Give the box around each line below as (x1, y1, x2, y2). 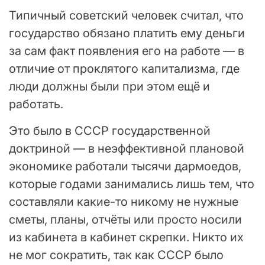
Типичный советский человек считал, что (9, 8, 244, 22)
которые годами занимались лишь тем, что (9, 176, 254, 191)
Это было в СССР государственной (9, 123, 211, 138)
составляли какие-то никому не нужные (9, 194, 238, 209)
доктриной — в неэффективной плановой (9, 141, 244, 156)
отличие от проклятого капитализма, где (9, 61, 240, 76)
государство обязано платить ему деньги (9, 25, 245, 40)
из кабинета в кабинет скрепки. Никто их (9, 230, 244, 244)
